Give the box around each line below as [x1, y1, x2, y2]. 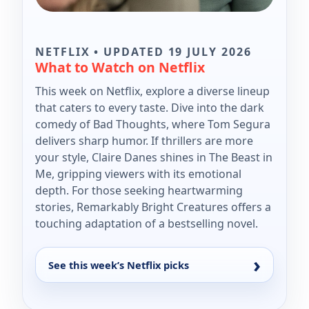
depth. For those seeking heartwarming [35, 182, 243, 198]
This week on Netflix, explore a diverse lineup [35, 83, 270, 99]
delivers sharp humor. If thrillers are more [35, 132, 253, 148]
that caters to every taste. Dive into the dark [35, 99, 264, 115]
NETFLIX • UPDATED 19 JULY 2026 [35, 43, 252, 59]
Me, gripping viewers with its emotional [35, 166, 241, 181]
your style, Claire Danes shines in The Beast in [35, 149, 272, 165]
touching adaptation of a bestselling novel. [35, 215, 258, 231]
